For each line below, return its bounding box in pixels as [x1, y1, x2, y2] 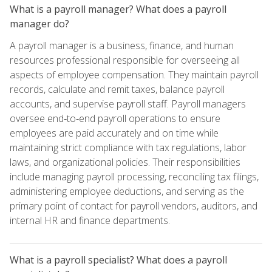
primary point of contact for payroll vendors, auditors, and [10, 199, 257, 212]
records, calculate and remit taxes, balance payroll [10, 82, 225, 96]
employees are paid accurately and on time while [10, 126, 219, 140]
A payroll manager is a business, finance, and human [10, 38, 234, 52]
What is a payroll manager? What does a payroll [10, 2, 226, 16]
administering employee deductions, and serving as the [10, 184, 244, 198]
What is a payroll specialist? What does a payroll [10, 253, 227, 267]
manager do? [10, 16, 69, 30]
